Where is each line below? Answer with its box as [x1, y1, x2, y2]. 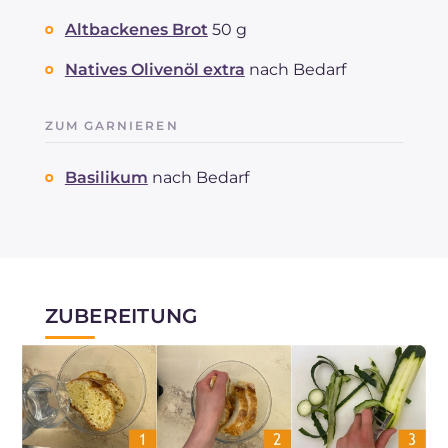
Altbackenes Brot [64, 19, 208, 39]
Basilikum [64, 167, 148, 187]
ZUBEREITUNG [44, 303, 198, 328]
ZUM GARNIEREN [44, 117, 179, 133]
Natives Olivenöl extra [64, 59, 245, 79]
